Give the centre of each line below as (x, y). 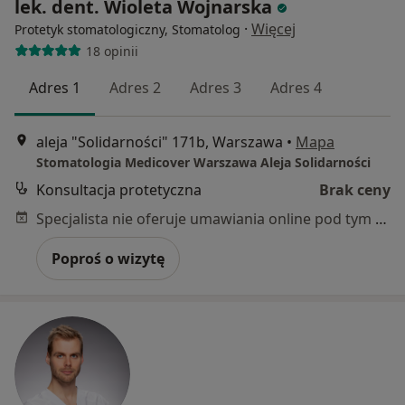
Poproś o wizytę (108, 258)
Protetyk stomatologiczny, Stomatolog (127, 30)
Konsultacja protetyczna (119, 189)
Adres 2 (135, 88)
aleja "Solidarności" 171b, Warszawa (160, 141)
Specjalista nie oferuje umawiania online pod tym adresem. (381, 218)
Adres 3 (216, 88)
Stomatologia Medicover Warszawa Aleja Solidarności (203, 162)
